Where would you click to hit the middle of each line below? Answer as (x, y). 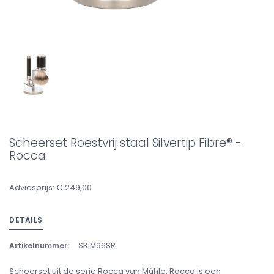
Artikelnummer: (39, 246)
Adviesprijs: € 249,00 (50, 187)
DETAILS (26, 220)
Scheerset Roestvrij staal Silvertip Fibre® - (125, 143)
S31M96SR (97, 246)
